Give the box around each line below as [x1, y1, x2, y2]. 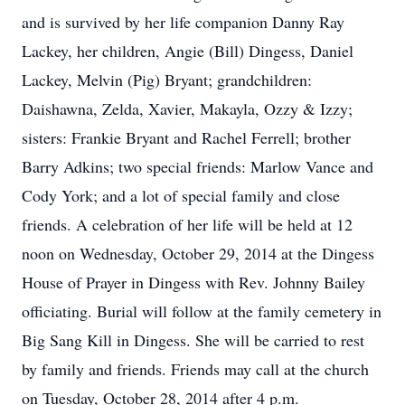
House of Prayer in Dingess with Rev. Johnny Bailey [22, 271, 365, 293]
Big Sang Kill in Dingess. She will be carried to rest [22, 329, 364, 351]
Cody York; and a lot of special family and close [22, 184, 340, 206]
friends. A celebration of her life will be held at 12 [22, 213, 353, 235]
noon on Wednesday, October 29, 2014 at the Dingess [22, 242, 374, 264]
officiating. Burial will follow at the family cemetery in [22, 300, 381, 322]
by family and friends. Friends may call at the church [22, 358, 369, 380]
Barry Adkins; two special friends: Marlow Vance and [22, 155, 373, 177]
